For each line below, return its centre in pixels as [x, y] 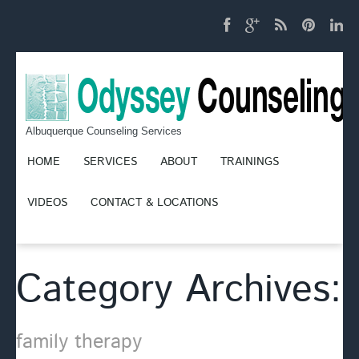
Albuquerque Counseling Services [104, 131]
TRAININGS [250, 162]
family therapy [79, 342]
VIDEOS [47, 203]
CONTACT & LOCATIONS [154, 203]
